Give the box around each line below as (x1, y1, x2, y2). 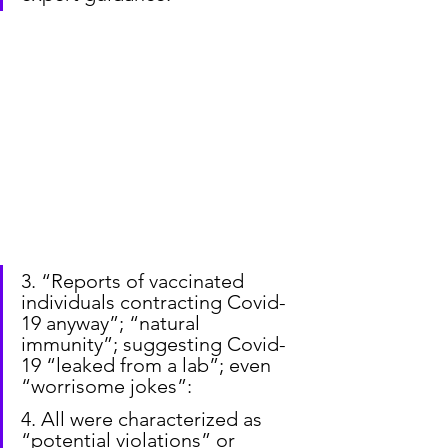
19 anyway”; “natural (21, 311, 205, 336)
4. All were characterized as (21, 407, 267, 432)
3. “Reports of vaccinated (21, 269, 249, 294)
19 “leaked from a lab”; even (21, 353, 276, 378)
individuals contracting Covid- (21, 290, 286, 315)
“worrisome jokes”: (21, 374, 192, 399)
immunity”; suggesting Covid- (21, 332, 286, 357)
